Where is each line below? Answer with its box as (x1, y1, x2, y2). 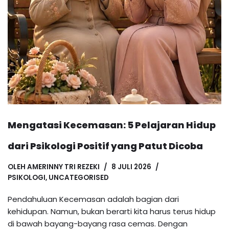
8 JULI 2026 (111, 162, 151, 172)
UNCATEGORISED (49, 173, 109, 183)
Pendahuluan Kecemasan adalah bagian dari (8, 194, 179, 205)
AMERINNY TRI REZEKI (27, 162, 100, 172)
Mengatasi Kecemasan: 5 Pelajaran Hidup (8, 119, 216, 132)
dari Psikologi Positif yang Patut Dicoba (8, 140, 203, 153)
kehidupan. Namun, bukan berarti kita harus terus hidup (8, 206, 216, 217)
